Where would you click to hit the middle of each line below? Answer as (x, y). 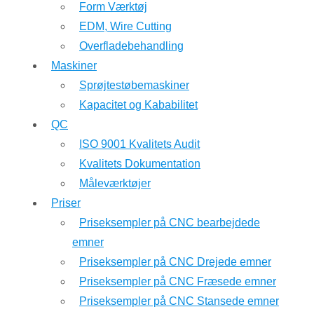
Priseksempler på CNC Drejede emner (175, 262)
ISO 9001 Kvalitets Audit (139, 144)
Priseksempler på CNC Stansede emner (179, 301)
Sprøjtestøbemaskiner (134, 85)
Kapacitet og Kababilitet (138, 105)
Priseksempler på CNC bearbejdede (170, 223)
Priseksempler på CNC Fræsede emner (178, 281)
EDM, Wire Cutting (125, 26)
